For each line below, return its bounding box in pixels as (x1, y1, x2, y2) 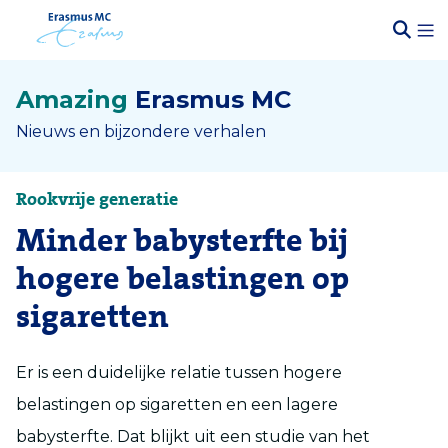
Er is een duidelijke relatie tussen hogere (16, 363, 342, 382)
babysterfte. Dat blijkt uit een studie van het (16, 427, 370, 446)
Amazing (16, 85, 128, 114)
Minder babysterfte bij (16, 223, 348, 260)
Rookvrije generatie (16, 189, 178, 210)
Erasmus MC (135, 85, 291, 114)
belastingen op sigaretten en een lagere (16, 395, 338, 414)
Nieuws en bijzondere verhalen (16, 122, 266, 141)
